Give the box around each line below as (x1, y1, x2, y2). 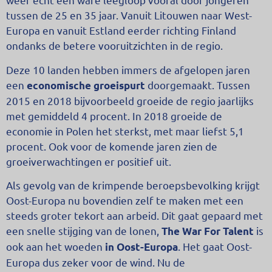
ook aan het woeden (6, 240, 105, 253)
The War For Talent (161, 225, 254, 238)
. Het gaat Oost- (178, 240, 252, 253)
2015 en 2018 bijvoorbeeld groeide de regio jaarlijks (6, 93, 254, 107)
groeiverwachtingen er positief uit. (6, 154, 171, 168)
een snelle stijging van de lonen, (6, 224, 161, 237)
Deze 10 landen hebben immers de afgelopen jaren (6, 63, 250, 76)
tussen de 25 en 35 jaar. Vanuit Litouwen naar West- (6, 8, 252, 22)
